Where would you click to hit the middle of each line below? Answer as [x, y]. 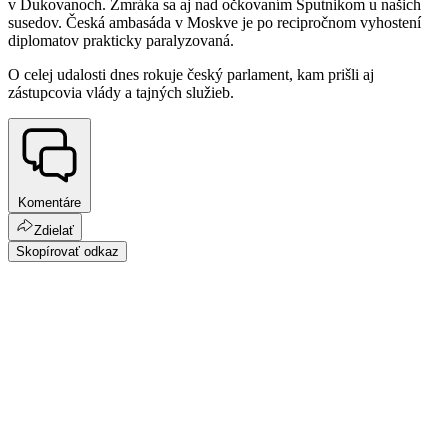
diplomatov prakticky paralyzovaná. [121, 41]
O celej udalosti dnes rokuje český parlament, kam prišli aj [191, 75]
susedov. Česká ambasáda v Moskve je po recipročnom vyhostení [214, 23]
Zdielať [54, 230]
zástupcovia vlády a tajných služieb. [121, 93]
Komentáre [49, 202]
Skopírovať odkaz [67, 251]
